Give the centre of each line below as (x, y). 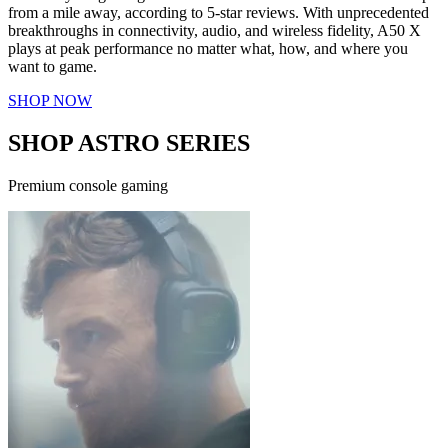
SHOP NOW (50, 101)
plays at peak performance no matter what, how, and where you (208, 49)
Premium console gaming (88, 186)
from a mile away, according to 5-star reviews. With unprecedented (218, 13)
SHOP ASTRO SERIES (129, 143)
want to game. (52, 67)
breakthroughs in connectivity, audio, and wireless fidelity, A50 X (214, 31)
